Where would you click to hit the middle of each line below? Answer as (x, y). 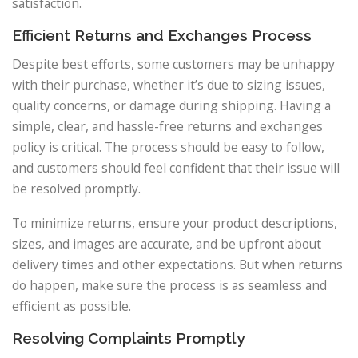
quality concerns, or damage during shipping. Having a (171, 106)
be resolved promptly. (76, 189)
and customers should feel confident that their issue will (176, 168)
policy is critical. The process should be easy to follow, (168, 147)
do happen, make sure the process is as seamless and (169, 286)
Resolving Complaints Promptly (128, 338)
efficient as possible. (72, 306)
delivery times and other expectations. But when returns (177, 265)
